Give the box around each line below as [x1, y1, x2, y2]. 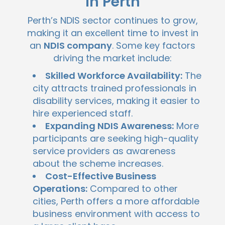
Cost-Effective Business [45, 170, 156, 183]
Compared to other [87, 182, 178, 195]
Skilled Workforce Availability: [45, 69, 182, 82]
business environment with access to [33, 207, 200, 220]
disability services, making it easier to [33, 94, 200, 107]
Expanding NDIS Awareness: [45, 120, 174, 133]
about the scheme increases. [33, 157, 163, 170]
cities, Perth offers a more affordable [33, 195, 199, 208]
